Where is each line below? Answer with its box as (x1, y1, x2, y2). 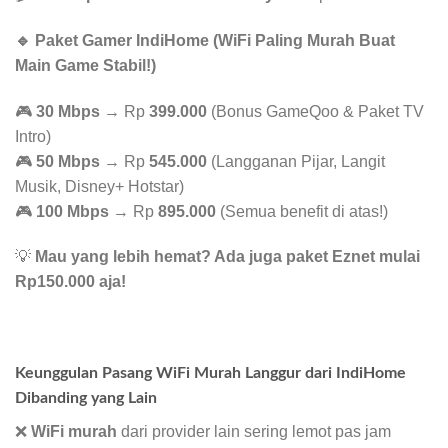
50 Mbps (36, 152, 100, 170)
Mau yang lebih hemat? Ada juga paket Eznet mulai (35, 248, 420, 266)
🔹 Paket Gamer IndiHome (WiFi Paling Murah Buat (15, 31, 395, 49)
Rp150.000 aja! (15, 273, 126, 291)
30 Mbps (36, 102, 100, 120)
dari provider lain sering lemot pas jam (117, 422, 391, 440)
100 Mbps (36, 202, 109, 220)
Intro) (15, 127, 51, 145)
